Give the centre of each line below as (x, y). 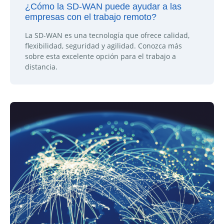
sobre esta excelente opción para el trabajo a (100, 56)
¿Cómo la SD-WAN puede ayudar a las (103, 6)
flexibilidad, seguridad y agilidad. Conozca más (103, 45)
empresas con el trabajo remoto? (91, 17)
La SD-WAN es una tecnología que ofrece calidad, (107, 35)
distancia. (41, 66)
